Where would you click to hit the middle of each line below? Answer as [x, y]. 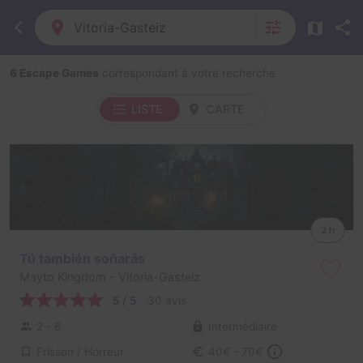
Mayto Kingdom [63, 276]
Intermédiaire [243, 327]
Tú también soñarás [82, 258]
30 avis [167, 300]
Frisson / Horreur [80, 352]
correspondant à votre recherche [187, 73]
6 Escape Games [54, 73]
